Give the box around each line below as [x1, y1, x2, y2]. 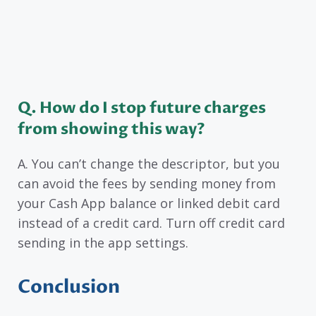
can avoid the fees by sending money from [18, 175, 276, 193]
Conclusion [18, 274, 120, 300]
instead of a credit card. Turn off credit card [18, 214, 285, 232]
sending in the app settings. [18, 234, 188, 252]
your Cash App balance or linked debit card [18, 195, 280, 212]
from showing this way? [18, 119, 205, 140]
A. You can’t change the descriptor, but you [18, 155, 280, 173]
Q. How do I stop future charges [18, 97, 266, 119]
